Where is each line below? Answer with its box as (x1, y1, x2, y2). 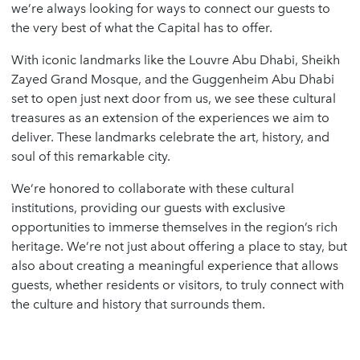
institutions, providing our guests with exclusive (11, 199, 285, 215)
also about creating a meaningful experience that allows (11, 257, 338, 273)
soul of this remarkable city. (11, 148, 170, 164)
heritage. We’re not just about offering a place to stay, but (11, 238, 347, 254)
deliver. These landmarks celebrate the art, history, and (11, 129, 329, 145)
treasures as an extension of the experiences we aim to (11, 109, 329, 125)
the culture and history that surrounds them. (11, 296, 265, 312)
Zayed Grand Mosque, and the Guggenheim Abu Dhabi (11, 71, 334, 87)
